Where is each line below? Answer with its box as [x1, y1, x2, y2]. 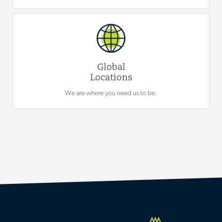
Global [97, 63, 125, 73]
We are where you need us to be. [65, 90, 157, 98]
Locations [90, 73, 132, 83]
